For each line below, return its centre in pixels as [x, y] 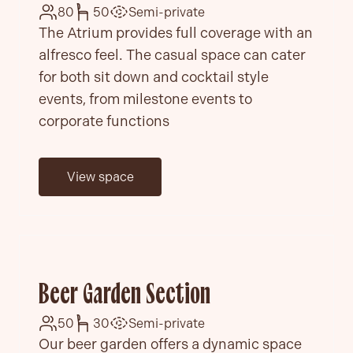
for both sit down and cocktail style [154, 77]
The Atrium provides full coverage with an [176, 33]
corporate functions [104, 121]
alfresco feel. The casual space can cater [172, 55]
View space [100, 176]
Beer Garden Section [124, 296]
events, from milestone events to [145, 99]
